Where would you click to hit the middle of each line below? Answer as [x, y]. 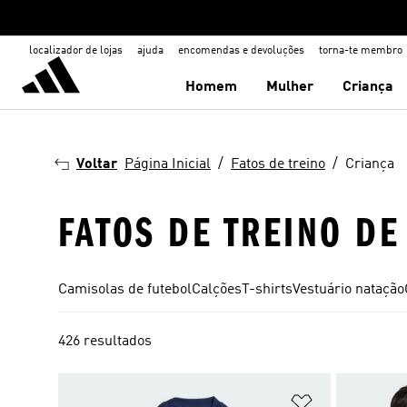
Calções [217, 290]
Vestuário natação [348, 290]
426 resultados [105, 342]
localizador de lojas [76, 51]
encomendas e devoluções [241, 51]
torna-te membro [361, 51]
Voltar [97, 164]
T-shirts [267, 290]
